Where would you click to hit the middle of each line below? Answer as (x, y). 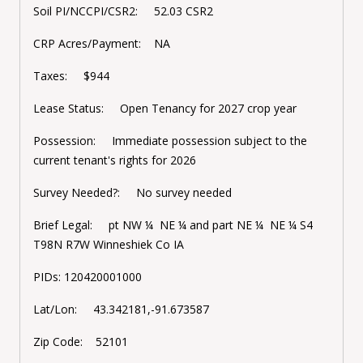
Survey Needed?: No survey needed (132, 193)
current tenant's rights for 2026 (115, 160)
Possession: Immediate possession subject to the (170, 141)
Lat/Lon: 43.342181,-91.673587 (121, 310)
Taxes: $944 (71, 76)
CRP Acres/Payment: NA (102, 44)
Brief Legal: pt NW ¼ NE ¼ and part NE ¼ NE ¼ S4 (173, 225)
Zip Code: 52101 (81, 342)
